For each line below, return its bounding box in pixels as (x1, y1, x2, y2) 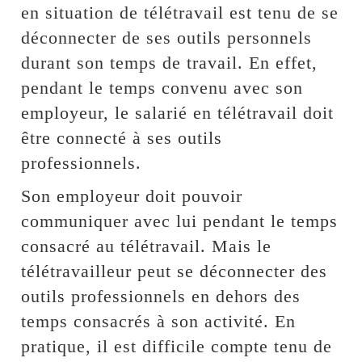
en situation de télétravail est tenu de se (21, 2, 339, 23)
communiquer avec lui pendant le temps (21, 210, 339, 231)
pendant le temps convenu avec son (21, 77, 304, 98)
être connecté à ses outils (21, 127, 223, 148)
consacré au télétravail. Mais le (21, 235, 272, 256)
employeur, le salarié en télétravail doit (21, 102, 335, 123)
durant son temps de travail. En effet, (21, 52, 318, 73)
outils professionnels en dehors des (21, 285, 301, 306)
